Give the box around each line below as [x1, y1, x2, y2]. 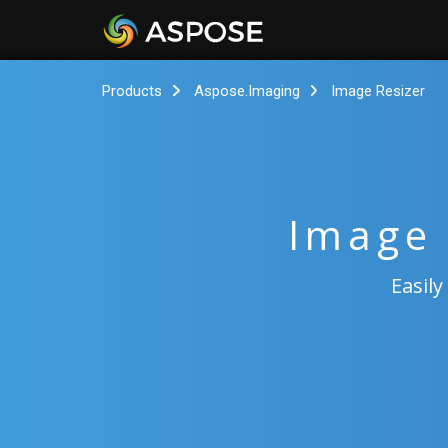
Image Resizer [331, 82, 425, 100]
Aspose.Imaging [193, 82, 300, 100]
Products [102, 82, 162, 100]
